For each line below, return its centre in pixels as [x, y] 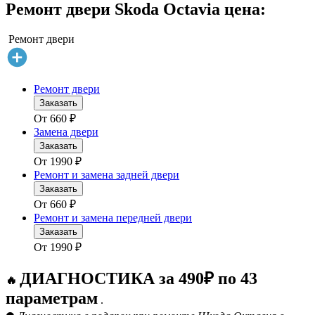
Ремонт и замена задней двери [107, 175]
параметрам [52, 298]
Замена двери [66, 132]
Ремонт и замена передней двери [113, 218]
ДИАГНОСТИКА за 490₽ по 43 [139, 279]
